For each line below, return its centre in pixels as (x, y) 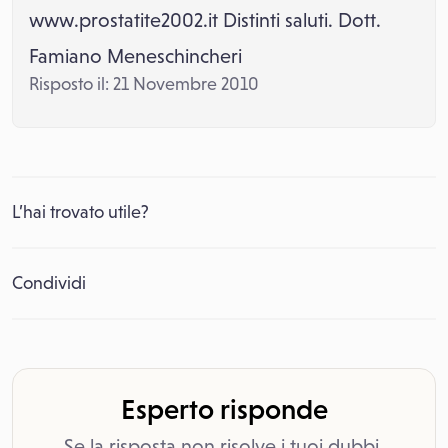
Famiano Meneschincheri (135, 56)
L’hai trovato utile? (80, 212)
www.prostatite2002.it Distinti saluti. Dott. (205, 20)
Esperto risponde (224, 409)
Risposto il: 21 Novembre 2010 (144, 84)
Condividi (49, 283)
